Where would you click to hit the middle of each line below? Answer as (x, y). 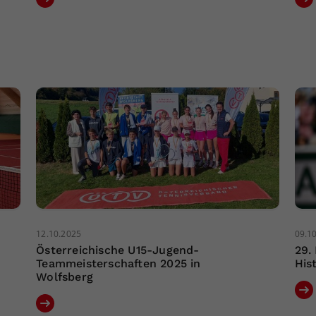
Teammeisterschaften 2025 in (119, 263)
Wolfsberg (65, 276)
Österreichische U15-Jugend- (118, 250)
